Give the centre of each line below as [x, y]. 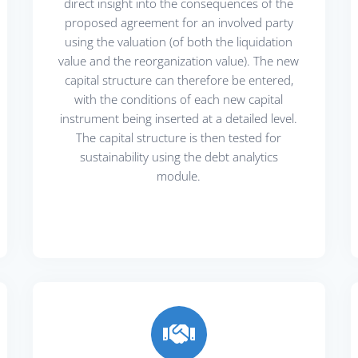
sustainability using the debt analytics [179, 156]
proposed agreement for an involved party [179, 22]
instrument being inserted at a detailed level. [179, 118]
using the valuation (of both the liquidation [179, 41]
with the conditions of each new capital [179, 99]
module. [179, 175]
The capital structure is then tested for [179, 137]
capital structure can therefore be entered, [179, 80]
